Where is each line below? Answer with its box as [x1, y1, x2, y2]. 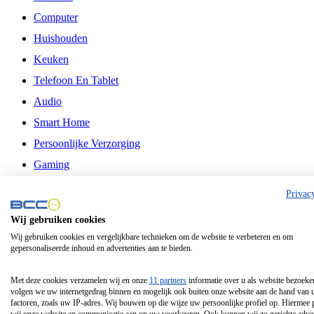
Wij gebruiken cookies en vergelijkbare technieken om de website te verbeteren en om [11, 232, 293, 242]
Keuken [34, 53, 69, 65]
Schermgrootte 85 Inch [34, 275, 135, 287]
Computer [34, 11, 78, 23]
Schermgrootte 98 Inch [34, 296, 135, 308]
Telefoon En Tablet [34, 74, 118, 86]
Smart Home [34, 116, 90, 128]
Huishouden [34, 32, 88, 44]
